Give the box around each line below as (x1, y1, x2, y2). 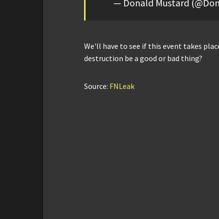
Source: (84, 81, 109, 91)
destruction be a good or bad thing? (84, 53, 202, 64)
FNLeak (109, 81, 134, 91)
